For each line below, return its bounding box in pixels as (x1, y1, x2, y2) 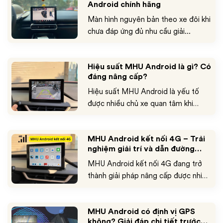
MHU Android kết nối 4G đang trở (87, 158, 202, 169)
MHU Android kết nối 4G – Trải (87, 133, 205, 145)
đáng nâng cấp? (87, 71, 147, 82)
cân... (87, 110, 106, 120)
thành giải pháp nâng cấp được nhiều (87, 170, 211, 181)
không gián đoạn (87, 153, 150, 165)
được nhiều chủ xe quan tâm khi (87, 98, 193, 109)
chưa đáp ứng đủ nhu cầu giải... (87, 25, 191, 36)
